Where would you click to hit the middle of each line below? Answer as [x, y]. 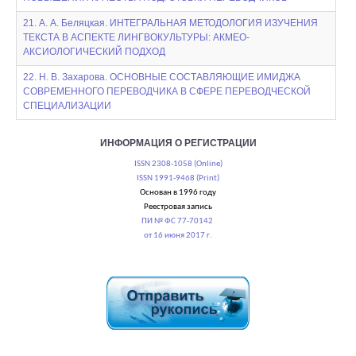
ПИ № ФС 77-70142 [178, 221]
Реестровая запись [178, 207]
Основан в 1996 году [178, 193]
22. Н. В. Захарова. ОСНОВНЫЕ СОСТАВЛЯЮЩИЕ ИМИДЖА [162, 77]
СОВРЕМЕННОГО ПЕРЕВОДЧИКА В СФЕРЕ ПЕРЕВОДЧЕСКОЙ [167, 91]
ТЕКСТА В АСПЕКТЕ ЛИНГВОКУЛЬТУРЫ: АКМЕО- [136, 37]
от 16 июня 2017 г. [178, 236]
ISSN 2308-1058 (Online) [178, 164]
